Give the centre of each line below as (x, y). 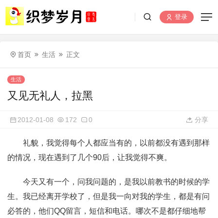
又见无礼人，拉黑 (50, 96)
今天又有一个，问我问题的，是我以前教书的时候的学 (116, 182)
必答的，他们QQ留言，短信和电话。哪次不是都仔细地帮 (107, 211)
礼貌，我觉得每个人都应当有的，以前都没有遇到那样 (116, 143)
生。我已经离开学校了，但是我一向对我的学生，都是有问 (109, 196)
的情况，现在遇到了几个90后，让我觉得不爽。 (90, 157)
